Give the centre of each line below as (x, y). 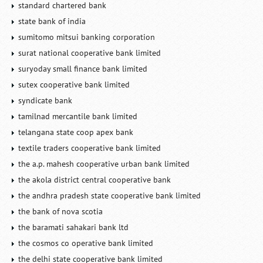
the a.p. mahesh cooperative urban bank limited (104, 164)
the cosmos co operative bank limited (86, 243)
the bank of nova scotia (61, 211)
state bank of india (52, 21)
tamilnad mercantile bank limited (78, 116)
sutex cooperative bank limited (74, 85)
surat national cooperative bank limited (90, 53)
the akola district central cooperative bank (95, 180)
